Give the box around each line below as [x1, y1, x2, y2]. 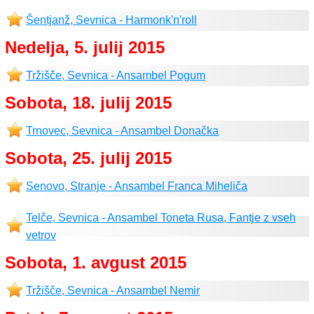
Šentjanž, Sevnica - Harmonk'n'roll [26, 14, 197, 26]
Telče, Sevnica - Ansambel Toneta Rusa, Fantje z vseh [26, 212, 296, 224]
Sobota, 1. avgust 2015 [5, 253, 186, 272]
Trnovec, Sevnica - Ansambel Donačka [26, 125, 219, 137]
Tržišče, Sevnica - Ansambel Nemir [26, 285, 200, 296]
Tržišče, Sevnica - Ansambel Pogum [26, 69, 205, 81]
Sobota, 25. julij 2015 [5, 149, 172, 168]
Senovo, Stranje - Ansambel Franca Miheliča [26, 180, 247, 192]
